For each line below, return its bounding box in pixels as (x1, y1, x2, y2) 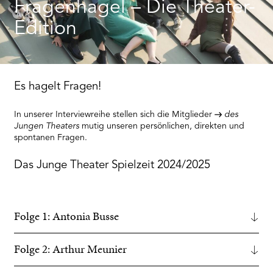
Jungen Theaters (14, 121, 80, 131)
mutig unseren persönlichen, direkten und (79, 121, 245, 130)
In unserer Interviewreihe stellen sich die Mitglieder (14, 110, 215, 119)
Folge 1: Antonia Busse (14, 208, 119, 225)
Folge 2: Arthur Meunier (14, 241, 127, 258)
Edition (14, 19, 77, 39)
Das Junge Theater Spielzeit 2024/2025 (14, 159, 211, 171)
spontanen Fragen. (14, 133, 88, 142)
